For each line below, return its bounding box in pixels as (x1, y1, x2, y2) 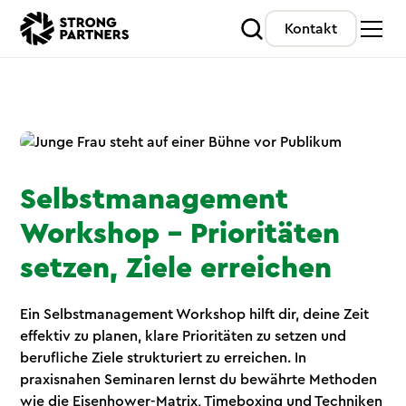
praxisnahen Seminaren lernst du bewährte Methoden (20, 372, 378, 388)
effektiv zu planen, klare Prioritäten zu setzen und (20, 329, 347, 344)
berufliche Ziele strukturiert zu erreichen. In (20, 351, 307, 366)
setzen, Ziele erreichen (20, 254, 333, 284)
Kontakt (284, 21, 337, 36)
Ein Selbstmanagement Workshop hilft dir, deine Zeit (20, 307, 370, 323)
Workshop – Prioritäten (20, 219, 341, 249)
